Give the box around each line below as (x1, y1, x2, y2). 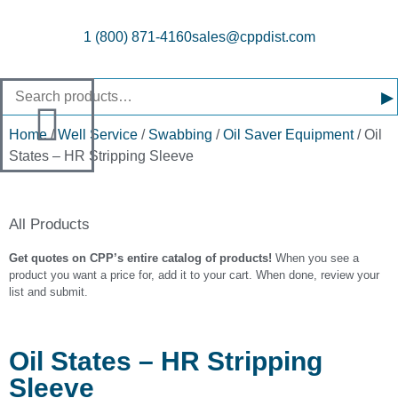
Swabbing (148, 127, 212, 142)
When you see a (272, 251, 359, 265)
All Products (9, 216, 90, 233)
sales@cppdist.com (191, 29, 315, 44)
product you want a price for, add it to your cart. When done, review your (9, 268, 379, 282)
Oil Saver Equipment (223, 127, 354, 142)
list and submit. (9, 285, 92, 298)
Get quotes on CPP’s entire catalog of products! (9, 251, 272, 265)
